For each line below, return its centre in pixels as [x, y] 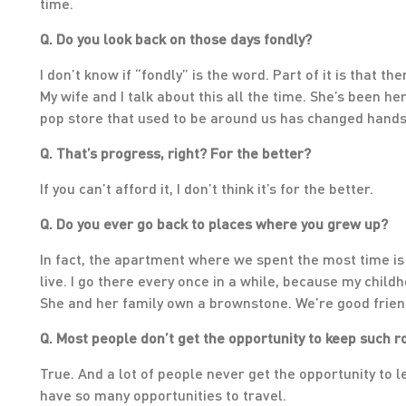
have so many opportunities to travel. [163, 395]
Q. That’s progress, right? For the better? [175, 153]
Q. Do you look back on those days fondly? [176, 39]
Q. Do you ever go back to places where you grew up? [214, 223]
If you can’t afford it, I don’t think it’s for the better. [207, 188]
